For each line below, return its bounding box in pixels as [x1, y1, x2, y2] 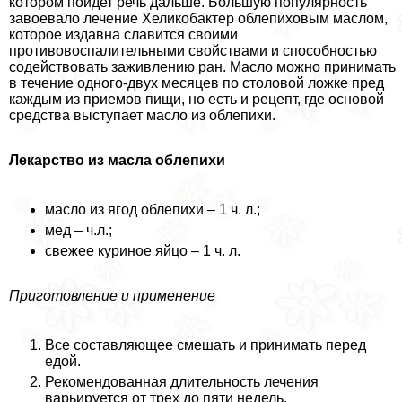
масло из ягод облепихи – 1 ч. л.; [45, 201, 260, 217]
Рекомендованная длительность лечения [45, 373, 319, 389]
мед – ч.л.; [45, 222, 112, 238]
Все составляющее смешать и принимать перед [45, 336, 366, 353]
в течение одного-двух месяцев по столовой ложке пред [9, 74, 384, 91]
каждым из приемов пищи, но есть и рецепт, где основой [9, 91, 384, 107]
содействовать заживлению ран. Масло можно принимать [9, 58, 396, 74]
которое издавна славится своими [9, 26, 238, 42]
